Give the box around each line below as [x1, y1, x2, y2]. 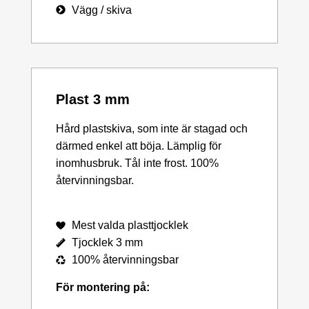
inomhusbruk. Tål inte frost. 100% [56, 157, 219, 169]
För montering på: [56, 281, 150, 294]
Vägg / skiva [71, 3, 132, 16]
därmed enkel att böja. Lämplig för [56, 139, 221, 152]
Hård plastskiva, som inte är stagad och [56, 122, 248, 134]
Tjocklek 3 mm [71, 237, 143, 249]
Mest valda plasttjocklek [71, 219, 188, 232]
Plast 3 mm [56, 91, 130, 107]
